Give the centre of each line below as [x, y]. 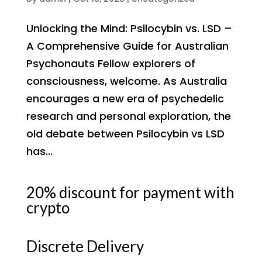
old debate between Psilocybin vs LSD [125, 133]
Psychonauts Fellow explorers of [111, 63]
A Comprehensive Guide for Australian [127, 46]
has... [39, 151]
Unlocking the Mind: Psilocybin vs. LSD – [129, 28]
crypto [48, 207]
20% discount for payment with [130, 192]
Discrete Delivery [85, 246]
